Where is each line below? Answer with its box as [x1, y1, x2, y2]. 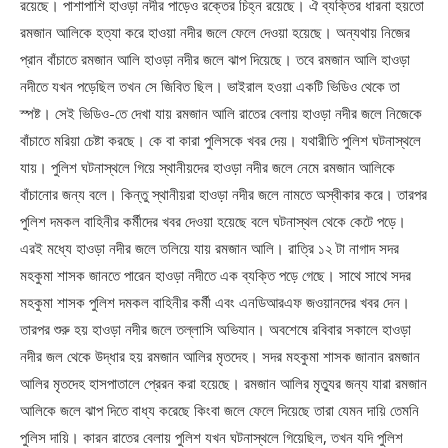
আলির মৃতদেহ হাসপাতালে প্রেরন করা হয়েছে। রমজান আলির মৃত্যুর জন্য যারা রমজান [20, 373, 427, 394]
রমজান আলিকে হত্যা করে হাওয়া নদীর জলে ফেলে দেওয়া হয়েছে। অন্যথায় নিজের [20, 22, 410, 43]
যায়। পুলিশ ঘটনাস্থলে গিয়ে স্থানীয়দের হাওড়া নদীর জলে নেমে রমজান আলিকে [20, 157, 395, 178]
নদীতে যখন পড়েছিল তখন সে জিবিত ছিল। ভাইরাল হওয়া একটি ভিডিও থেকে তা [20, 76, 400, 97]
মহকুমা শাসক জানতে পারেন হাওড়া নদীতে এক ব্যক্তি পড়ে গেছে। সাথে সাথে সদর [20, 265, 411, 286]
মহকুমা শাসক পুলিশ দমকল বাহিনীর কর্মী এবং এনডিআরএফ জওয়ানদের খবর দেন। [20, 292, 410, 313]
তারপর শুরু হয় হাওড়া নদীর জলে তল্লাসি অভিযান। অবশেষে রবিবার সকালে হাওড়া [20, 319, 411, 340]
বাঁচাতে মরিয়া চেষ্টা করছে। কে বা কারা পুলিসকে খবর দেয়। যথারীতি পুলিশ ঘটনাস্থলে [20, 130, 421, 151]
